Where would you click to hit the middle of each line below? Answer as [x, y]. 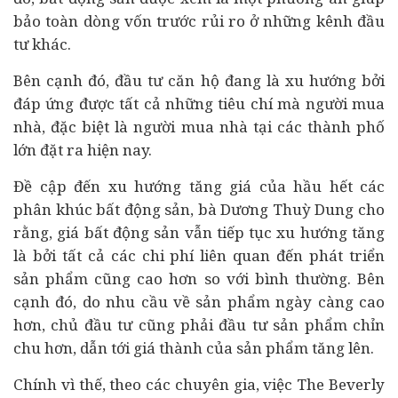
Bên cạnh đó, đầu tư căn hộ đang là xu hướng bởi [199, 80]
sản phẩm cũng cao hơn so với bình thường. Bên [199, 279]
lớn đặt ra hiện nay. [83, 150]
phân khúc [55, 209]
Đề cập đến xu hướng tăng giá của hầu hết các [199, 186]
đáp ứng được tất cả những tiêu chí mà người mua [199, 103]
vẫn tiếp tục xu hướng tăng [283, 232]
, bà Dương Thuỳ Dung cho [288, 209]
